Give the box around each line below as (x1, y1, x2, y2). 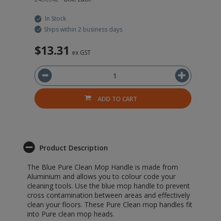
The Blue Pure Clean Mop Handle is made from (27, 162, 178, 172)
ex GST (72, 48, 91, 57)
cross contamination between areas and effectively (27, 190, 190, 200)
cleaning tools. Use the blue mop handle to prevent (27, 181, 190, 190)
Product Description (39, 143, 108, 152)
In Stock (45, 14, 66, 23)
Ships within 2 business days (44, 25, 122, 34)
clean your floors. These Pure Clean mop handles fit (27, 200, 192, 209)
